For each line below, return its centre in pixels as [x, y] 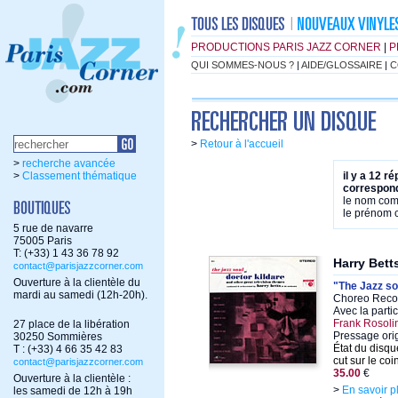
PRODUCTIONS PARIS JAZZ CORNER [286, 47]
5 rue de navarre [53, 228]
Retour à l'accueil [242, 144]
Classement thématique [80, 176]
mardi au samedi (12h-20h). [80, 295]
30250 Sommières [58, 337]
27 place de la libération [72, 324]
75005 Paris [43, 241]
